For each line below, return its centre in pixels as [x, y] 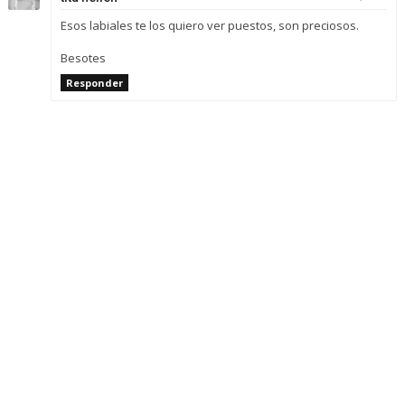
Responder [94, 82]
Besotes [83, 57]
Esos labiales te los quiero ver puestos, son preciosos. [209, 25]
